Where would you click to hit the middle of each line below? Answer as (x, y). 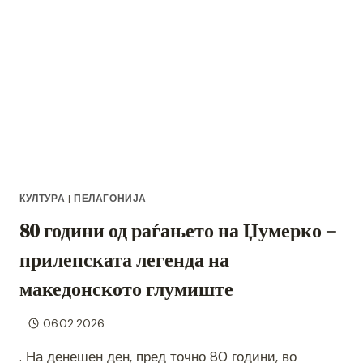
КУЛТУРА (43, 199)
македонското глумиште (126, 289)
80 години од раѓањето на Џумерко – (178, 231)
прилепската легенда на (124, 260)
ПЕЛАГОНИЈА (110, 199)
